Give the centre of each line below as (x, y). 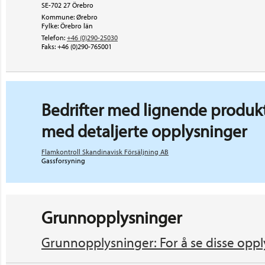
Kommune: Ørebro (70, 17)
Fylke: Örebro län (67, 26)
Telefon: (53, 38)
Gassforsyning (63, 161)
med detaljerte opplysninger (144, 131)
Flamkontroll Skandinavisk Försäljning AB (105, 152)
